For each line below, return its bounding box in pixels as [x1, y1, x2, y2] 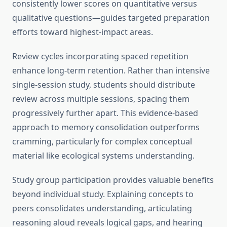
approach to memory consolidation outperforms [12, 122, 200, 133]
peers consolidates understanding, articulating [12, 203, 192, 214]
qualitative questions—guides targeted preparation [12, 12, 210, 24]
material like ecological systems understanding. [12, 150, 195, 162]
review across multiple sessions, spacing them [12, 93, 190, 105]
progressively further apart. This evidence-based [12, 107, 198, 119]
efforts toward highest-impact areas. [12, 26, 153, 38]
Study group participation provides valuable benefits [12, 174, 214, 186]
